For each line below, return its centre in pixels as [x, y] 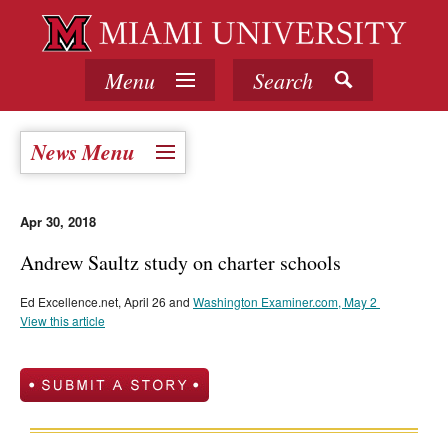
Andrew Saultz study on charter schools [180, 263]
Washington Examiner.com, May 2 [286, 302]
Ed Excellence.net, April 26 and [106, 302]
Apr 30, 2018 [58, 222]
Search [282, 80]
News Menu [83, 152]
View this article [62, 321]
